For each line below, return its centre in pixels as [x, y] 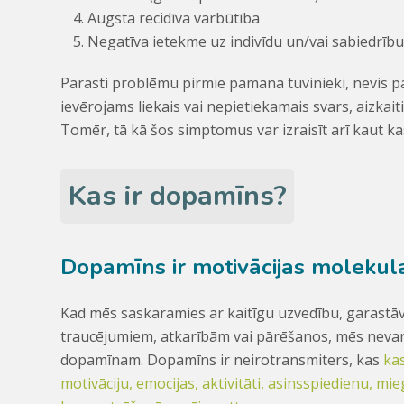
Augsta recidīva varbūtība [174, 18]
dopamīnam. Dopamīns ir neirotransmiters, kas [222, 360]
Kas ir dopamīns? [177, 196]
